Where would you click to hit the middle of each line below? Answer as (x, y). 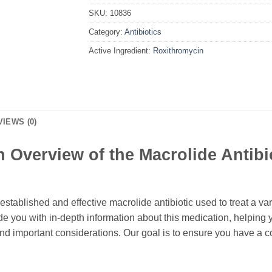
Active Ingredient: (121, 50)
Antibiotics (143, 32)
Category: (106, 32)
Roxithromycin (178, 50)
